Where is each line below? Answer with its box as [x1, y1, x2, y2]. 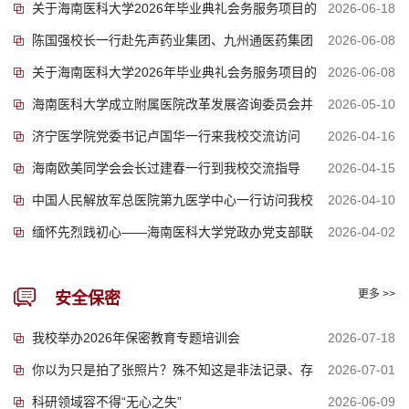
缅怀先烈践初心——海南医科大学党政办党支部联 [32, 224, 313, 239]
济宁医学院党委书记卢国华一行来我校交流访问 [32, 128, 300, 143]
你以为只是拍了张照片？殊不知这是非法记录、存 [32, 362, 313, 377]
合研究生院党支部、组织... [14, 257, 165, 272]
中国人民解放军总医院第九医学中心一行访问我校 [32, 192, 313, 207]
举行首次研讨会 [14, 129, 103, 144]
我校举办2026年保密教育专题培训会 [32, 330, 240, 345]
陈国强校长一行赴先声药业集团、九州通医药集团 [32, 32, 313, 47]
